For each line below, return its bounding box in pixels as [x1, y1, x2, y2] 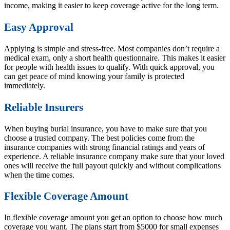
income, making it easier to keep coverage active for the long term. [4, 1, 219, 10]
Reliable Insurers [4, 101, 83, 113]
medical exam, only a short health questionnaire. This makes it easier [4, 53, 225, 63]
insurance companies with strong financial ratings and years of [4, 142, 205, 151]
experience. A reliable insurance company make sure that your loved [4, 151, 224, 161]
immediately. [4, 81, 45, 90]
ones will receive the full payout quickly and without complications [4, 161, 221, 170]
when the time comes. [4, 170, 74, 179]
